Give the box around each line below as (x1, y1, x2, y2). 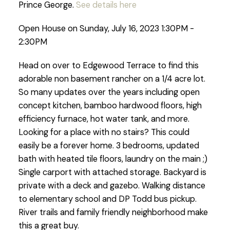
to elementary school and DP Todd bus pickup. (18, 193, 197, 204)
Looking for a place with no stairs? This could (18, 126, 189, 138)
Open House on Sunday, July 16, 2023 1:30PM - (18, 23, 194, 34)
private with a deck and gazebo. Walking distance (18, 180, 205, 191)
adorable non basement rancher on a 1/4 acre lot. (18, 73, 205, 84)
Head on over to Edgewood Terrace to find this (18, 60, 199, 71)
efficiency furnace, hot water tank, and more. (18, 113, 189, 124)
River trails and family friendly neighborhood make (18, 206, 208, 218)
